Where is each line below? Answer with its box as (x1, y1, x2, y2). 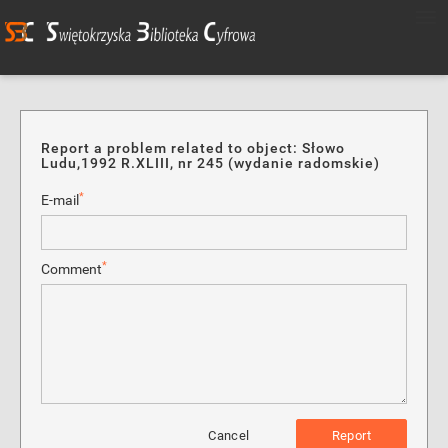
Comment (41, 261, 102, 277)
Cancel (208, 428, 250, 443)
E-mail (41, 192, 79, 208)
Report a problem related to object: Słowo (41, 140, 345, 156)
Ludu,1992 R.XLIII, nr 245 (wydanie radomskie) (41, 155, 380, 171)
